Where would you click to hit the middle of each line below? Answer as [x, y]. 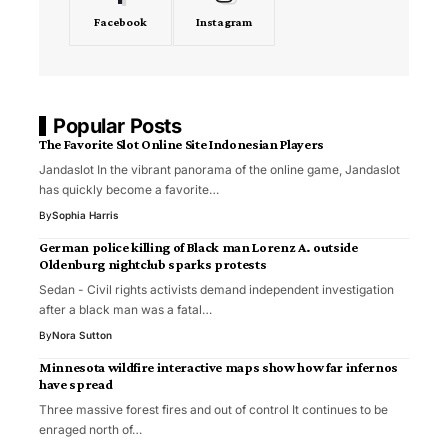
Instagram [223, 22]
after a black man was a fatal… [125, 310]
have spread [76, 384]
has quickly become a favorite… [129, 190]
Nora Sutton [82, 335]
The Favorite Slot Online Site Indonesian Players [181, 144]
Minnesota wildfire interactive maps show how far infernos [218, 367]
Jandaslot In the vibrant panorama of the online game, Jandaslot [219, 170]
